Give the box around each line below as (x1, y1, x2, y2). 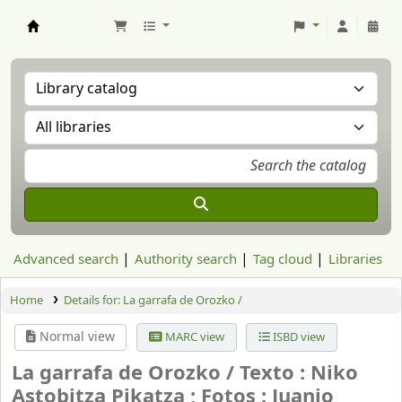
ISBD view (269, 328, 325, 345)
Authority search (135, 249, 237, 269)
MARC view (162, 328, 224, 345)
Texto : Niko (240, 359, 358, 389)
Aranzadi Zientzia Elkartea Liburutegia (27, 32, 228, 49)
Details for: (63, 292, 123, 309)
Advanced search (13, 249, 118, 269)
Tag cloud (253, 249, 312, 269)
